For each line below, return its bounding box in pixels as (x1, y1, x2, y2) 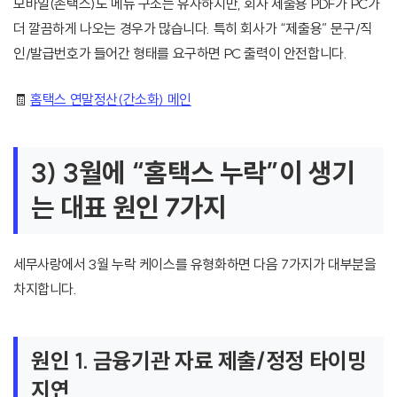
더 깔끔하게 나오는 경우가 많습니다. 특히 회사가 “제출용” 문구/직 (13, 19, 372, 38)
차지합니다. (13, 280, 77, 299)
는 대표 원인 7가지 (31, 191, 227, 225)
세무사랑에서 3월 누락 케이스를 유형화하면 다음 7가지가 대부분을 (13, 255, 377, 274)
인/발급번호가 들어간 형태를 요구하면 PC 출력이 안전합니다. (13, 44, 347, 63)
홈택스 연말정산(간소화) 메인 (30, 90, 191, 109)
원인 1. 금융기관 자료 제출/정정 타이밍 (31, 346, 367, 375)
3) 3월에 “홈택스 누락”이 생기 (31, 156, 355, 191)
